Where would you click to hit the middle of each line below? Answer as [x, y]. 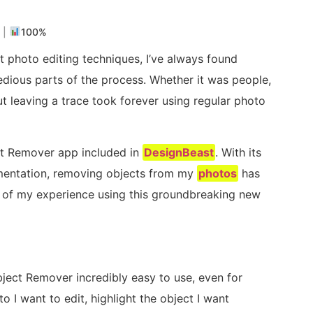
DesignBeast [179, 153]
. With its [239, 153]
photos [218, 174]
